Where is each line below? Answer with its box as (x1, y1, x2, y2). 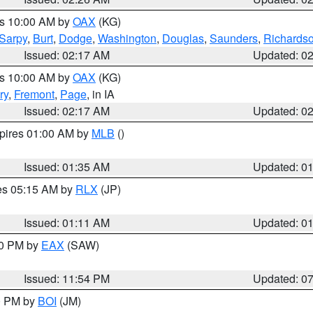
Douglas (162, 30, 204, 46)
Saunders (210, 30, 258, 46)
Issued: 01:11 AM (24, 214, 110, 231)
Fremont (14, 86, 54, 102)
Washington (98, 30, 156, 46)
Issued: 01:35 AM (24, 159, 110, 175)
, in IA (87, 86, 115, 102)
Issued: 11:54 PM (24, 270, 110, 286)
